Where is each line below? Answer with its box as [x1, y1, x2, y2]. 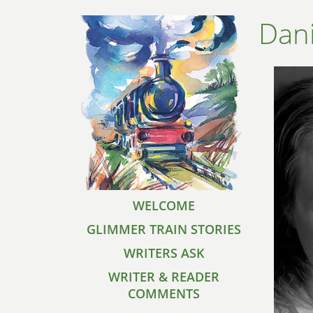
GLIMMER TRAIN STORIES [87, 221, 241, 238]
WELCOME [133, 197, 195, 214]
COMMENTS [128, 285, 200, 302]
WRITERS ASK [123, 245, 205, 261]
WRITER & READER [108, 268, 219, 285]
